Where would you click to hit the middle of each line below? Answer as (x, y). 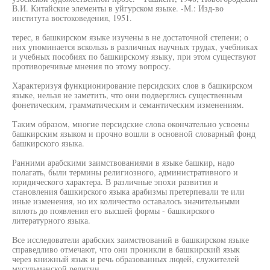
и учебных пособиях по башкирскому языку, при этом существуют (134, 56)
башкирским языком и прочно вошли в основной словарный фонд (134, 133)
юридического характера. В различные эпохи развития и (115, 182)
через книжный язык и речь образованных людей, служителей (126, 259)
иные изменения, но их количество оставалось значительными (126, 201)
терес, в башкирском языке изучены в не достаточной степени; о (130, 37)
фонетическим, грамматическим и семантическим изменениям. (128, 105)
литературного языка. (51, 220)
